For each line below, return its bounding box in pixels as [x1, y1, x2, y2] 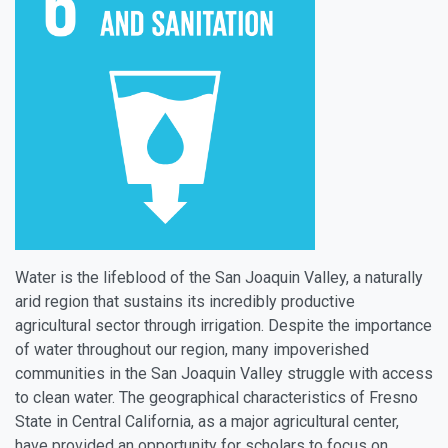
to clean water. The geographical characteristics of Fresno [15, 388, 418, 407]
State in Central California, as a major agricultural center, [15, 412, 399, 431]
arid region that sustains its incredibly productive [15, 292, 355, 311]
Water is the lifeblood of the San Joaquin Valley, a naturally [15, 268, 423, 287]
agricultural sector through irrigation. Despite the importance [15, 316, 432, 335]
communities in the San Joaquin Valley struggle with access [15, 364, 433, 383]
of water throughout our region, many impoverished [15, 340, 369, 359]
